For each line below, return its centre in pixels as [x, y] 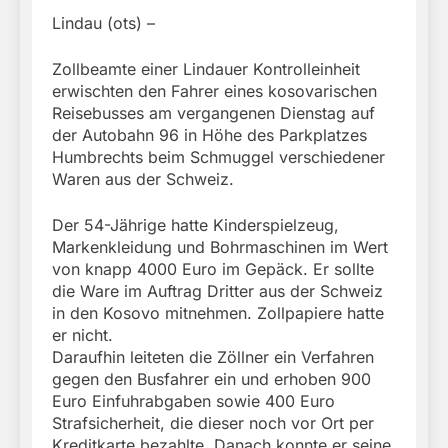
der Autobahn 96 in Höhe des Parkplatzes [209, 135]
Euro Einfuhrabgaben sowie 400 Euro [193, 401]
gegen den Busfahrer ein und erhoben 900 [211, 379]
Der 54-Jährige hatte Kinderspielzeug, [195, 225]
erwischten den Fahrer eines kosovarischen [214, 91]
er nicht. [82, 335]
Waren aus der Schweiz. [143, 179]
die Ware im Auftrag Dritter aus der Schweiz [217, 291]
